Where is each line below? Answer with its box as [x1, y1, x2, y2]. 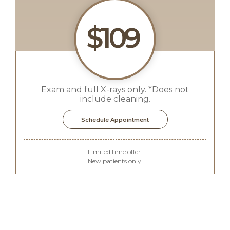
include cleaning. [80, 94, 150, 104]
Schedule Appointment [81, 116, 149, 123]
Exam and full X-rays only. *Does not [41, 85, 189, 94]
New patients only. [87, 157, 143, 165]
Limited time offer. [88, 148, 142, 156]
